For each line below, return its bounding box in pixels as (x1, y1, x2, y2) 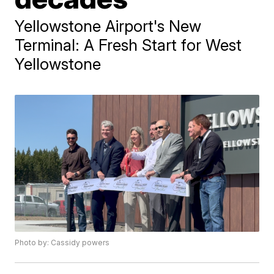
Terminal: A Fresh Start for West (15, 35, 242, 54)
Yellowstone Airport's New (15, 17, 202, 35)
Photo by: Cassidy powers (15, 238, 110, 248)
